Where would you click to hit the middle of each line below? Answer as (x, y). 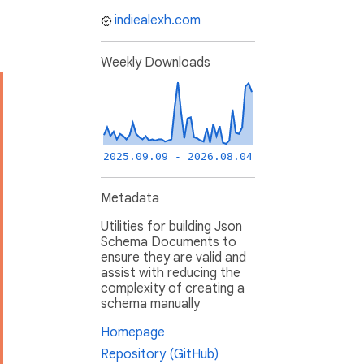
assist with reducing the (171, 273)
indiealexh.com (158, 21)
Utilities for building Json (171, 227)
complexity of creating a (173, 289)
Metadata (130, 199)
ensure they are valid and (173, 258)
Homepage (133, 333)
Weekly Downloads (156, 63)
